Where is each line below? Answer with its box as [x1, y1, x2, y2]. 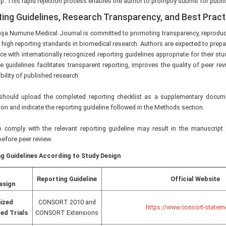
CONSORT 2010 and [38, 198, 96, 206]
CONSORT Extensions [35, 209, 99, 217]
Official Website [171, 175, 220, 183]
